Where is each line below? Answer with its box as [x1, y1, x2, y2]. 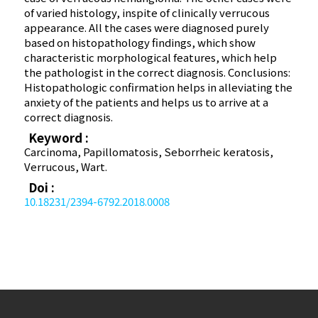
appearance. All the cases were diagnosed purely [24, 20, 270, 35]
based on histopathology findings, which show [24, 35, 256, 50]
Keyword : [28, 128, 89, 147]
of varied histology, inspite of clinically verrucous [24, 5, 270, 21]
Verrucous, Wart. [24, 159, 108, 175]
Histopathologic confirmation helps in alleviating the [24, 79, 293, 95]
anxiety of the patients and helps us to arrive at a [24, 94, 269, 110]
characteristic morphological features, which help [24, 50, 278, 65]
